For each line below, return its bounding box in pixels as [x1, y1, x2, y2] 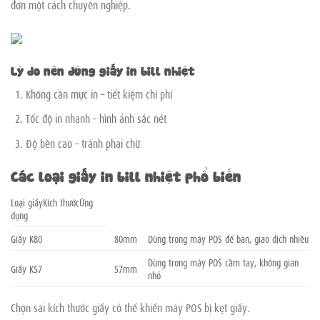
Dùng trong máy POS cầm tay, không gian [148, 255, 299, 269]
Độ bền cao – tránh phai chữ [25, 134, 140, 151]
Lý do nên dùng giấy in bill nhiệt [11, 61, 194, 78]
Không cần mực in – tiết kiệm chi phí [25, 85, 172, 101]
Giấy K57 [11, 261, 42, 276]
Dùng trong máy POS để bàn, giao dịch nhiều [148, 231, 309, 246]
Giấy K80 [11, 231, 42, 246]
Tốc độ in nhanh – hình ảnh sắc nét [25, 110, 166, 126]
